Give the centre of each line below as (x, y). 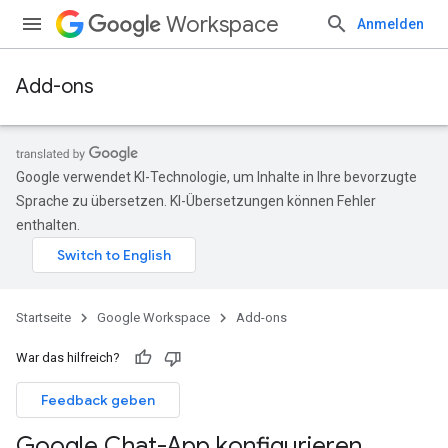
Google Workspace (153, 317)
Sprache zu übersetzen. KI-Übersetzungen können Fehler (196, 201)
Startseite (43, 317)
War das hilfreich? (68, 357)
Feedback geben (98, 400)
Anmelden (390, 24)
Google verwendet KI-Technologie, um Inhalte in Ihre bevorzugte (216, 177)
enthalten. (48, 225)
